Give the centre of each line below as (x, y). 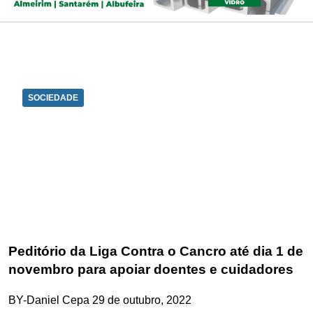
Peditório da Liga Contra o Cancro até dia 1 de (156, 251)
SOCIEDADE (53, 97)
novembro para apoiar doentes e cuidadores (151, 269)
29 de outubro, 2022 (142, 300)
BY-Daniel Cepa (49, 300)
